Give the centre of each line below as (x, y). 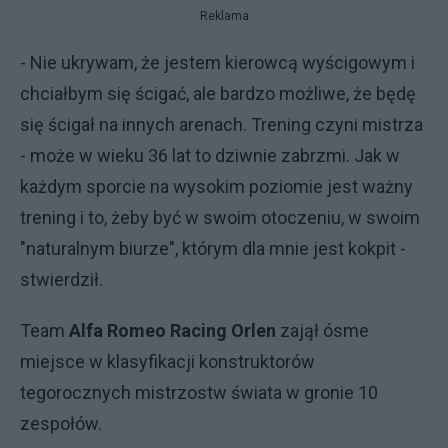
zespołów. (61, 423)
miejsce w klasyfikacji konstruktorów (167, 361)
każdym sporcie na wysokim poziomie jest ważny (216, 186)
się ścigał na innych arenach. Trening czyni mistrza (221, 124)
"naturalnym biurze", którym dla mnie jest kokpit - (213, 248)
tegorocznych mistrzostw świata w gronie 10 (199, 392)
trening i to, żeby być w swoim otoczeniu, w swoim (220, 217)
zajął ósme (322, 330)
